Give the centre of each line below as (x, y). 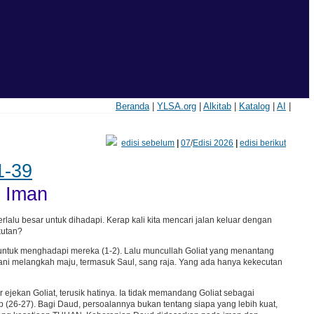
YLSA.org (176, 106)
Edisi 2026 (213, 143)
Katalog (254, 106)
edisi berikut (262, 143)
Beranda (132, 106)
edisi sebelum (148, 143)
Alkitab (217, 106)
